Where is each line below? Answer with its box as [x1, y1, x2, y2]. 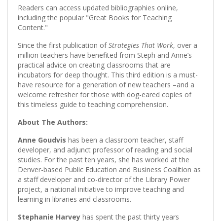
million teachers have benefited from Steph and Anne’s [18, 50, 192, 60]
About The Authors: [18, 117, 88, 127]
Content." [18, 22, 48, 32]
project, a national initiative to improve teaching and [18, 184, 184, 194]
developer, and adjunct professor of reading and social [18, 145, 192, 154]
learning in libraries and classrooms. [18, 194, 131, 204]
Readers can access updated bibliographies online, [18, 2, 178, 12]
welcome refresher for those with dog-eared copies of [18, 89, 191, 99]
